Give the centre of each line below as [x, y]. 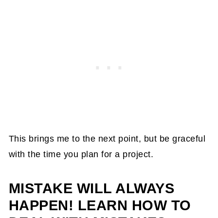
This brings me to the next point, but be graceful [107, 139]
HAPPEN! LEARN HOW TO [100, 206]
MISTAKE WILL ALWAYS [91, 189]
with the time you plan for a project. [81, 154]
